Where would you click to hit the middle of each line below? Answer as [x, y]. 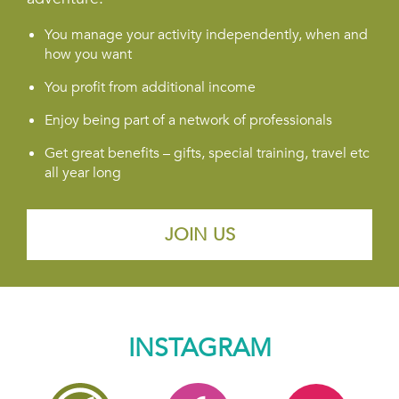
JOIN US [199, 235]
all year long [83, 173]
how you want [88, 55]
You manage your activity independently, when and [206, 35]
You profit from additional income [150, 88]
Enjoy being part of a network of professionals [188, 121]
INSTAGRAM [199, 349]
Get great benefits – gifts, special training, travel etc [207, 154]
